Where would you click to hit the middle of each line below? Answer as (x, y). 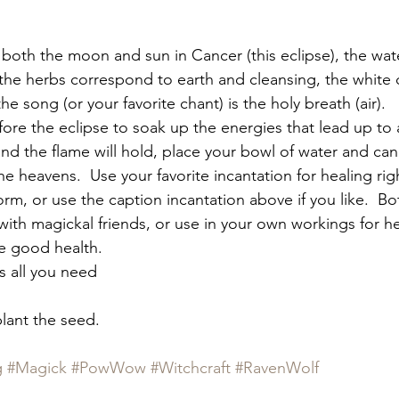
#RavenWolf (277, 368)
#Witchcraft (191, 368)
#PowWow (109, 368)
